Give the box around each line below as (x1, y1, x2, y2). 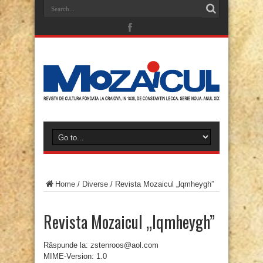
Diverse (82, 180, 108, 189)
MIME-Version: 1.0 (43, 252, 107, 261)
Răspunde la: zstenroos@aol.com (43, 241, 159, 250)
